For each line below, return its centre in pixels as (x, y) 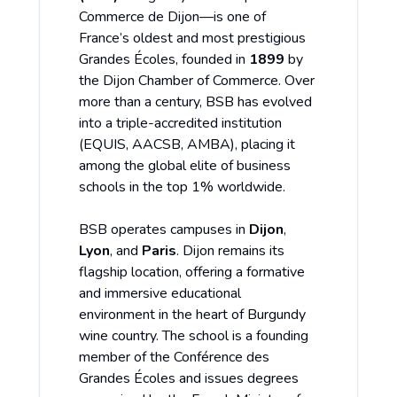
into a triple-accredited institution (180, 124)
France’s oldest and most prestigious (192, 39)
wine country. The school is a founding (194, 336)
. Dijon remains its (230, 251)
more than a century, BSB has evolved (195, 102)
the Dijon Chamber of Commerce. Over (197, 81)
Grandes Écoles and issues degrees (189, 379)
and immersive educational (160, 294)
